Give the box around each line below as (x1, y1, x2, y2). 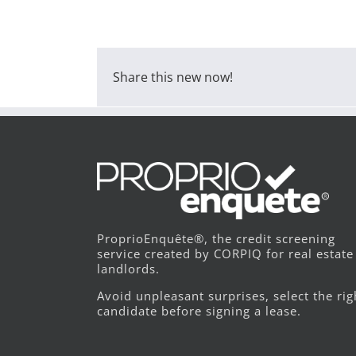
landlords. (97, 261, 160, 277)
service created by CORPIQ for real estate (97, 246, 354, 262)
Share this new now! (113, 68, 233, 87)
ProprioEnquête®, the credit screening (97, 230, 335, 247)
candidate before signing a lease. (97, 303, 301, 319)
